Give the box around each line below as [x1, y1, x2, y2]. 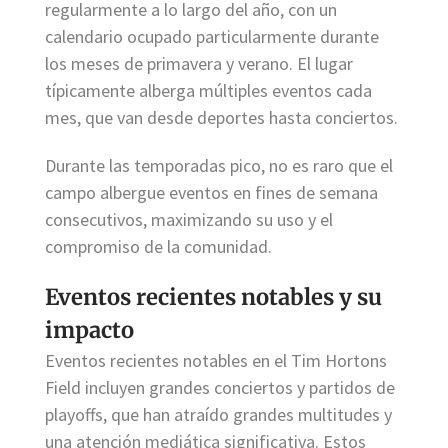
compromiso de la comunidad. [45, 235, 272, 259]
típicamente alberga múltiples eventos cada [45, 79, 372, 103]
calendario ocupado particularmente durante [45, 25, 379, 49]
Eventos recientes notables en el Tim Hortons [45, 348, 387, 372]
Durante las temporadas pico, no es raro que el [45, 154, 393, 178]
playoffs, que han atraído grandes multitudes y [45, 402, 392, 426]
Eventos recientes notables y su [45, 282, 382, 311]
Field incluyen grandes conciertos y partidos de [45, 375, 395, 399]
